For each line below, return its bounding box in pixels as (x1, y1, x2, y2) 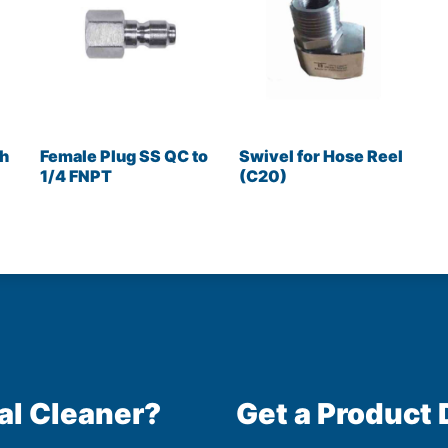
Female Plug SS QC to (40, 145, 209, 166)
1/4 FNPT (40, 165, 113, 186)
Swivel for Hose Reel (238, 145, 403, 166)
